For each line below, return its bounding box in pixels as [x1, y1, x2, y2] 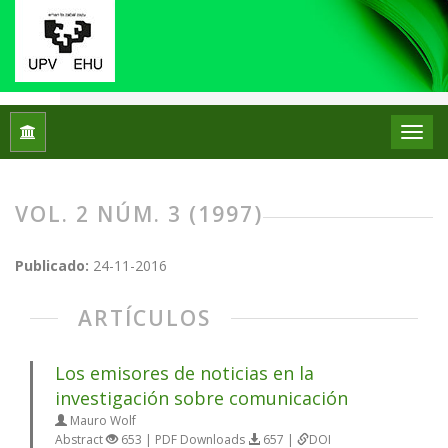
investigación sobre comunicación [55, 386, 348, 410]
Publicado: [15, 256, 93, 275]
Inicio [15, 135, 49, 154]
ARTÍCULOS [78, 304, 211, 332]
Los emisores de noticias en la [55, 361, 314, 385]
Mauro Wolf [67, 412, 136, 429]
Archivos [76, 135, 131, 154]
